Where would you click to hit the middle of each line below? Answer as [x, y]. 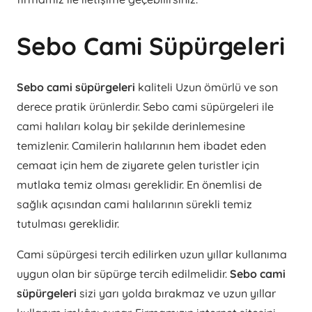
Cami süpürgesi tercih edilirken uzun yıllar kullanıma [152, 255]
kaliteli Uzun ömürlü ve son [208, 87]
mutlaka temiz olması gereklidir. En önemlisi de [139, 185]
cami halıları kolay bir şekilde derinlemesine [131, 126]
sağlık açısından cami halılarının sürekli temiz [134, 204]
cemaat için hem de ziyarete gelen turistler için [138, 165]
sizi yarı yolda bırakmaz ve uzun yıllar [178, 294]
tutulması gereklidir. [68, 224]
